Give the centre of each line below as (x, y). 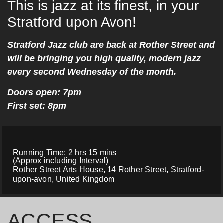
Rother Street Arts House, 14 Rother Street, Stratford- (109, 170)
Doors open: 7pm (44, 92)
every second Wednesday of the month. (92, 71)
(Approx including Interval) (61, 161)
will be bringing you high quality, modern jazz (104, 58)
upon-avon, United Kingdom (64, 179)
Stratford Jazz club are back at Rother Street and (111, 45)
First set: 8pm (37, 106)
